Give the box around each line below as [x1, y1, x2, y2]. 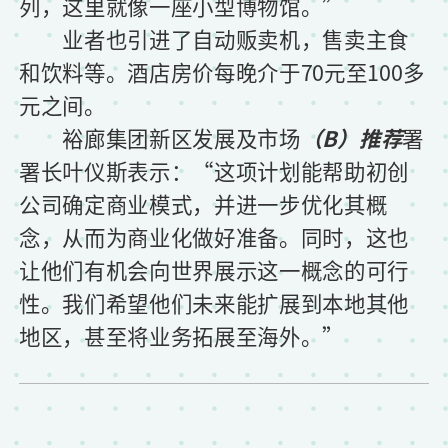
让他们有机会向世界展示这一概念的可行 [19, 253, 410, 286]
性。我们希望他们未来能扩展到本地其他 [19, 286, 410, 319]
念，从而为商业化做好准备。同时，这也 [19, 220, 410, 253]
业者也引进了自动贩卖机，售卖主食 [19, 22, 410, 55]
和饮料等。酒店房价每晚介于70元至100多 [19, 55, 425, 88]
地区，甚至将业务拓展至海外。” [19, 319, 345, 352]
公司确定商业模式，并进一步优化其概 [19, 187, 388, 220]
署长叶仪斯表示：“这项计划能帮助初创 [19, 154, 410, 187]
